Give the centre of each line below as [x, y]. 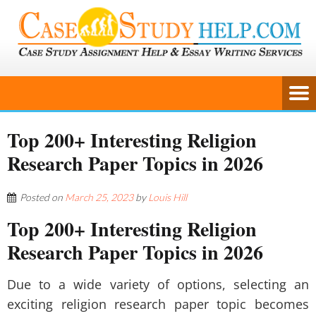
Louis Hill [168, 197]
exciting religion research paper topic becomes [158, 304]
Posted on [42, 197]
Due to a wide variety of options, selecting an [158, 284]
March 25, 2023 [99, 197]
